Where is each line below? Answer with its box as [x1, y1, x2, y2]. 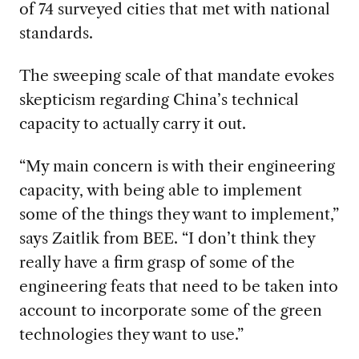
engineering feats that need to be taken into [18, 276, 338, 296]
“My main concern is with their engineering [18, 155, 335, 175]
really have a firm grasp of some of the [18, 252, 295, 272]
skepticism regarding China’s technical [18, 89, 299, 109]
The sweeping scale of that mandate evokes [18, 65, 334, 85]
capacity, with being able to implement [18, 179, 302, 200]
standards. [18, 22, 93, 42]
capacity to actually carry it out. [18, 113, 246, 133]
